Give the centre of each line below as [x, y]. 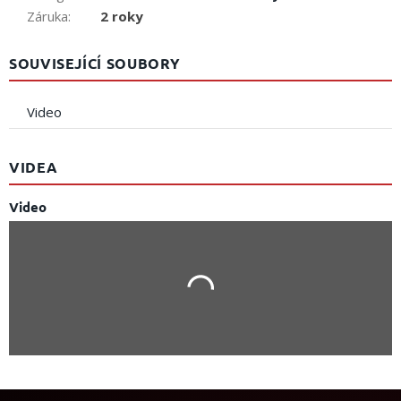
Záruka [47, 17]
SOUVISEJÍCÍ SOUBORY [95, 64]
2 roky [122, 17]
